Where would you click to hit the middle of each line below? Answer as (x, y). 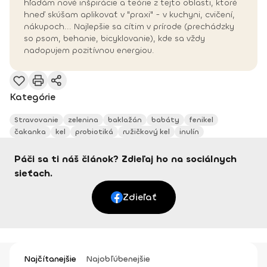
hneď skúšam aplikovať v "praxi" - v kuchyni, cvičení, (129, 15)
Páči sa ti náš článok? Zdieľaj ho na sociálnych (125, 159)
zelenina (83, 120)
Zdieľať (139, 197)
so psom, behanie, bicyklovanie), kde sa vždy (114, 39)
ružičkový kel (146, 132)
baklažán (125, 120)
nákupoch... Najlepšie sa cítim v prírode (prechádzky (129, 27)
